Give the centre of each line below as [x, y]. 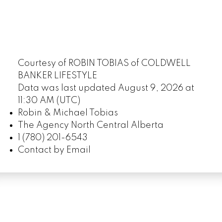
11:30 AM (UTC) [49, 100]
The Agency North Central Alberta [90, 125]
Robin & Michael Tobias [68, 113]
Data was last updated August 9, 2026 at [106, 88]
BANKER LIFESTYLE [57, 76]
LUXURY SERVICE [111, 197]
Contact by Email [54, 150]
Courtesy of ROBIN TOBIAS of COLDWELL [104, 63]
